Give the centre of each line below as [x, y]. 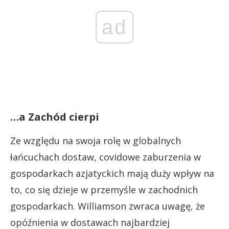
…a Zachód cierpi [55, 117]
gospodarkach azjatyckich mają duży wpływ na [112, 173]
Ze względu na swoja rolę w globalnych [96, 140]
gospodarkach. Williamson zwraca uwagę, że [108, 206]
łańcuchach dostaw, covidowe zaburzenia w [106, 157]
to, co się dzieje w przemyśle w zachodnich [104, 189]
